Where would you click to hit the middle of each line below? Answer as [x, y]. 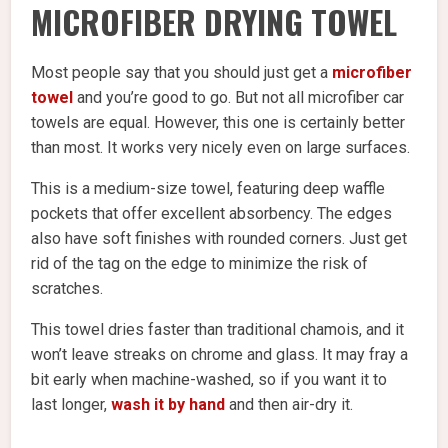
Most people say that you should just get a [182, 73]
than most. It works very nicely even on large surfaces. [221, 148]
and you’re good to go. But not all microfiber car [239, 98]
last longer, [71, 405]
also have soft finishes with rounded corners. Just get [219, 239]
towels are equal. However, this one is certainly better [218, 123]
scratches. [67, 289]
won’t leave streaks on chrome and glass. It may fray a [220, 355]
